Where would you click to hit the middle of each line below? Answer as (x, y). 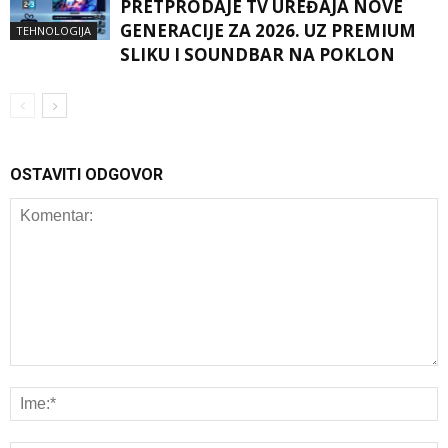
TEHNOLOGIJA (53, 31)
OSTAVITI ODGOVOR (86, 175)
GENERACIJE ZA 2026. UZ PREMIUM (268, 31)
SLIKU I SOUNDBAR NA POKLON (257, 55)
